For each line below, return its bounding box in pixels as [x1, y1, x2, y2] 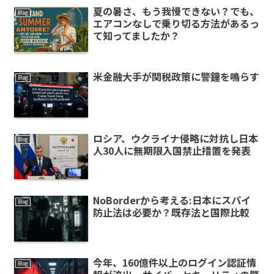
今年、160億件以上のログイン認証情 [92, 254, 256, 270]
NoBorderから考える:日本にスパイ [92, 193, 251, 208]
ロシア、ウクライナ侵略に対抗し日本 [92, 130, 258, 146]
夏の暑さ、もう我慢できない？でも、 [92, 4, 259, 19]
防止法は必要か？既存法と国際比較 [92, 205, 250, 220]
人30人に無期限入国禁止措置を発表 [92, 143, 251, 158]
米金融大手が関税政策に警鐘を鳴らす [92, 68, 259, 84]
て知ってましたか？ [92, 28, 180, 43]
